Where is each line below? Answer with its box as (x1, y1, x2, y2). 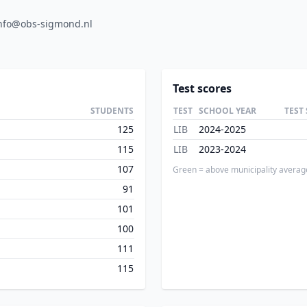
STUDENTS (90, 105, 134, 116)
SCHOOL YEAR (199, 105, 256, 116)
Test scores (173, 81, 232, 96)
